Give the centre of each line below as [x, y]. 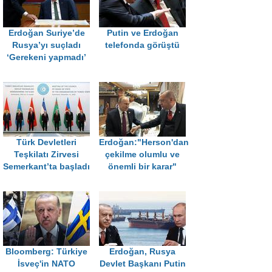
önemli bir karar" [142, 167]
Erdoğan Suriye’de [46, 33]
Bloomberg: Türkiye [46, 252]
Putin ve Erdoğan [142, 33]
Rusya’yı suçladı [46, 46]
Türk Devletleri [46, 143]
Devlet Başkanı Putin [142, 264]
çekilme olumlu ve [142, 155]
